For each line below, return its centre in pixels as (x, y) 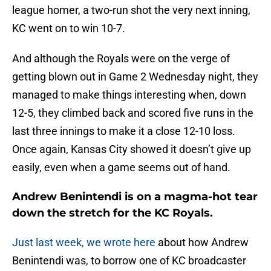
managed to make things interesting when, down (129, 95)
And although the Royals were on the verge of (121, 59)
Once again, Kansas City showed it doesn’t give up (132, 149)
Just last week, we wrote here (84, 243)
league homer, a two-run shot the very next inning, (131, 10)
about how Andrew (202, 243)
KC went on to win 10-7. (69, 28)
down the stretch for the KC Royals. (113, 213)
